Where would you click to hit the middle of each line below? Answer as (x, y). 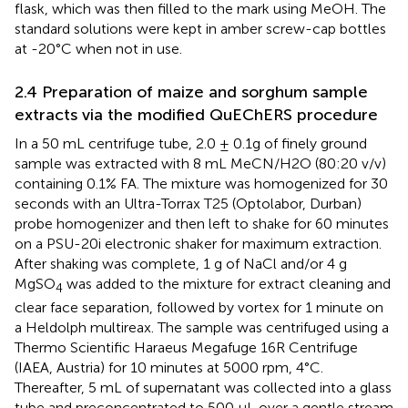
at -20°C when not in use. (98, 49)
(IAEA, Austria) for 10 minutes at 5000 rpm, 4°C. (169, 368)
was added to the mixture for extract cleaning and (227, 284)
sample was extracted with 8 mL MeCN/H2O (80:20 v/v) (200, 164)
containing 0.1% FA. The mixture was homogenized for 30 (201, 184)
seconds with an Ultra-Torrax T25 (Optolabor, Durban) (188, 204)
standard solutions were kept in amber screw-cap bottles (200, 29)
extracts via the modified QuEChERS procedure (196, 115)
